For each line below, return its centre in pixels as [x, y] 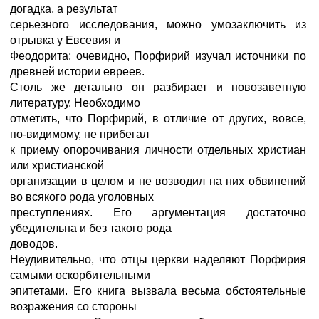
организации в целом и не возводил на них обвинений [158, 181]
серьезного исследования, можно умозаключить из [158, 25]
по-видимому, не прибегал [79, 134]
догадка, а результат [64, 9]
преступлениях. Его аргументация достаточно [158, 213]
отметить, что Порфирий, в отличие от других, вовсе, [158, 119]
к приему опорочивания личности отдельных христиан [158, 150]
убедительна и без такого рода [91, 228]
